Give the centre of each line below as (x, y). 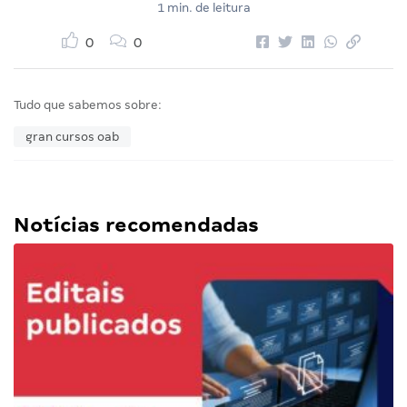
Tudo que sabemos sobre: (88, 104)
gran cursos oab (72, 136)
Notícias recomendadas (136, 224)
